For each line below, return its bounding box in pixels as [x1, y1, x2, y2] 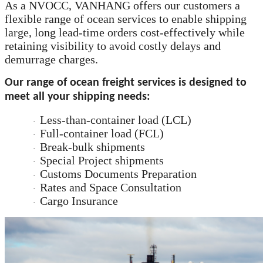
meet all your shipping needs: [5, 91, 150, 103]
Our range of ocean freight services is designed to [5, 77, 247, 89]
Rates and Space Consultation [37, 181, 181, 194]
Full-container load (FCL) [37, 127, 164, 140]
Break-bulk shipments [37, 140, 145, 154]
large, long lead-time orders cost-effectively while [5, 26, 245, 39]
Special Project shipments [37, 154, 164, 167]
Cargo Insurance [37, 194, 118, 208]
